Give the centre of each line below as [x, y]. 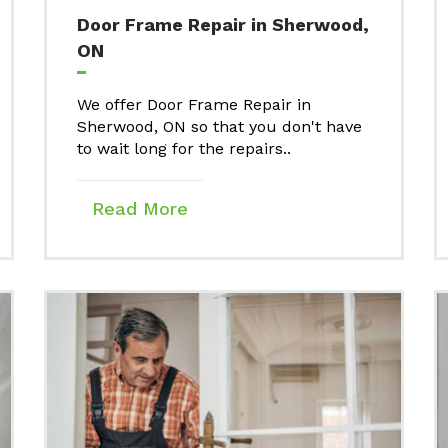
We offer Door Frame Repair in [194, 105]
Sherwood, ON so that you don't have [219, 127]
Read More [140, 209]
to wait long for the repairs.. [186, 149]
